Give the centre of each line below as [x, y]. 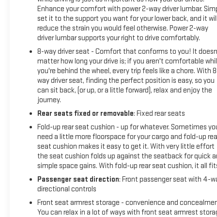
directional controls [67, 189]
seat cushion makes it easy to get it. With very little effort [126, 146]
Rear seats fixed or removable [85, 113]
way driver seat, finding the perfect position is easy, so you [126, 80]
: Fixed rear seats [159, 113]
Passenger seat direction [78, 179]
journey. [49, 100]
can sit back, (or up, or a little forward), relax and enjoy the [124, 90]
